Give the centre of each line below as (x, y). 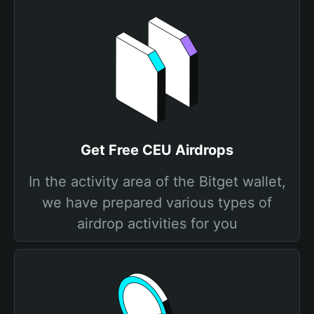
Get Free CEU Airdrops (157, 150)
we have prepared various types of (157, 203)
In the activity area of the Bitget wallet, (157, 182)
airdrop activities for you (157, 224)
